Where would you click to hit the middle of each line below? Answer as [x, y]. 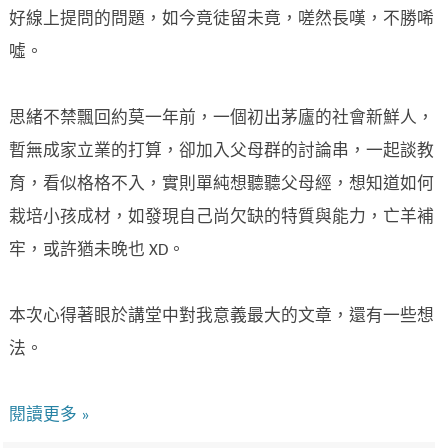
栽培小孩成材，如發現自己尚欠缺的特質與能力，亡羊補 [221, 218]
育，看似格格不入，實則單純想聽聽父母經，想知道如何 [221, 185]
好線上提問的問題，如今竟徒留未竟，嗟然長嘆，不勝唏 [221, 20]
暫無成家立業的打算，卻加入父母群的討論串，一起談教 [221, 152]
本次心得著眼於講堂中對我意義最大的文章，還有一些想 [221, 317]
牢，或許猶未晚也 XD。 [97, 251]
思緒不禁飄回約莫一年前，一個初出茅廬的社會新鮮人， [221, 119]
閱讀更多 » [49, 416]
